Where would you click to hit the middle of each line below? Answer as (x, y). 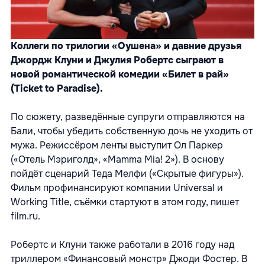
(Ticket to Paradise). (57, 88)
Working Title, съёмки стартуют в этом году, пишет (125, 202)
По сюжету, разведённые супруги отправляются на (128, 117)
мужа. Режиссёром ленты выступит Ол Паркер (117, 145)
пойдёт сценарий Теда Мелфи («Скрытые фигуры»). (127, 173)
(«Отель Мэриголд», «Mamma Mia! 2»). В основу (117, 159)
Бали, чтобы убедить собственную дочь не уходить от (132, 131)
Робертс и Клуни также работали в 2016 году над (122, 244)
